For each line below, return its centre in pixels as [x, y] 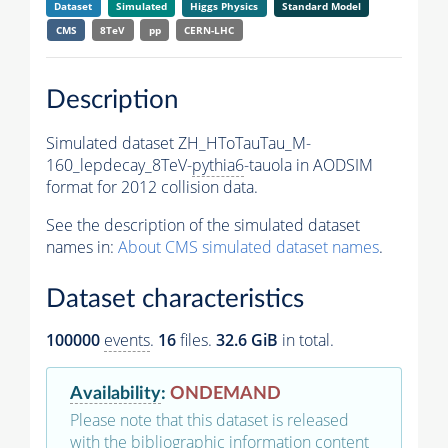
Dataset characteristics [175, 299]
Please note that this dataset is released [209, 420]
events [127, 340]
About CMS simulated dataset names [248, 246]
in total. [306, 340]
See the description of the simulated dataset [203, 224]
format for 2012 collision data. [152, 186]
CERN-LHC [209, 30]
